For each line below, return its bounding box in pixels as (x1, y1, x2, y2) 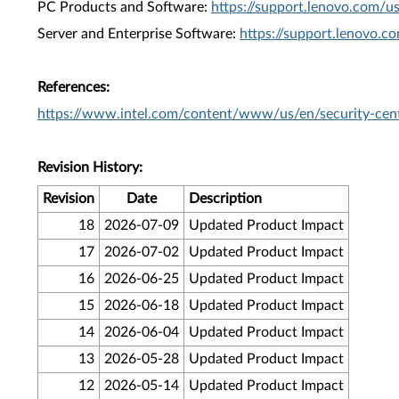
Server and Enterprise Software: (37, 27, 240, 41)
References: (37, 80, 110, 94)
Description (189, 191, 262, 206)
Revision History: (37, 160, 142, 175)
